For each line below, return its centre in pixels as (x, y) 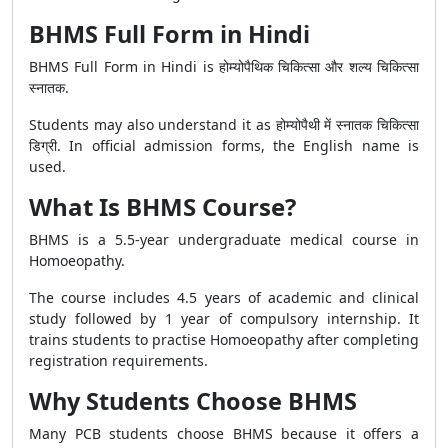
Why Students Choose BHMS (193, 401)
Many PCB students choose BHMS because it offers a (224, 433)
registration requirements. (118, 360)
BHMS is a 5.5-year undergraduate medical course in (224, 239)
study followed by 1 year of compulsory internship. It (224, 318)
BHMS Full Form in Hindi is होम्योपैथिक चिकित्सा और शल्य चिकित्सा (224, 66)
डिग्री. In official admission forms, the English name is (224, 145)
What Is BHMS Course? (162, 206)
